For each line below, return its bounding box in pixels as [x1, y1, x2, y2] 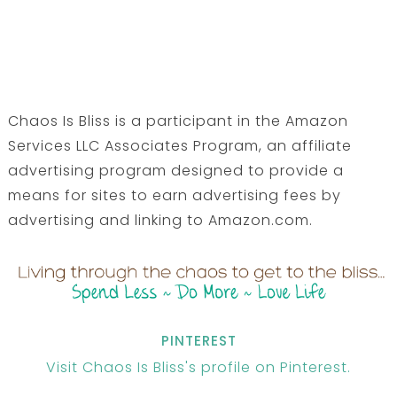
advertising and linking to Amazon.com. [7, 210, 313, 231]
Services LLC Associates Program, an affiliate [7, 136, 352, 157]
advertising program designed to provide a [7, 160, 344, 182]
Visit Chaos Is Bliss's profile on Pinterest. [46, 356, 351, 378]
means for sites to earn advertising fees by [7, 185, 341, 206]
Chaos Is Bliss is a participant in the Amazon [7, 111, 348, 132]
